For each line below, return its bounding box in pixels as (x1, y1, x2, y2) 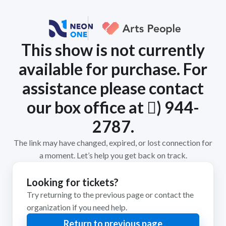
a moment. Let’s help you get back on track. (39, 150, 187, 160)
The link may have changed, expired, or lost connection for (14, 138, 212, 147)
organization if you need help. (27, 202, 127, 212)
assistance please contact (22, 78, 204, 98)
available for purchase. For (19, 59, 207, 79)
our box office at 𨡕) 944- (27, 97, 199, 117)
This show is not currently (21, 40, 205, 60)
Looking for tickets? (27, 176, 119, 188)
